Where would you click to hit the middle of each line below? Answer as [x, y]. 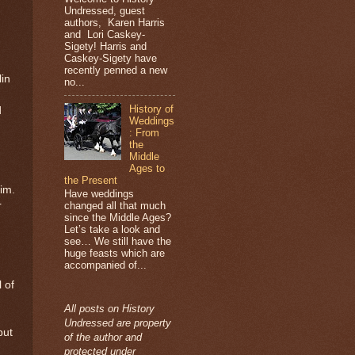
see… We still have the [118, 242]
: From [145, 132]
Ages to [147, 168]
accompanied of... [105, 265]
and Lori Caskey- [105, 34]
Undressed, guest [105, 10]
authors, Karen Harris [115, 22]
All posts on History [109, 309]
